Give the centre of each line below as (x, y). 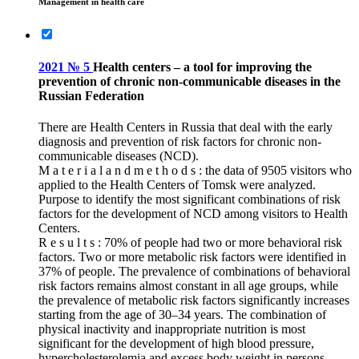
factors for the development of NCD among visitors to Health (193, 213)
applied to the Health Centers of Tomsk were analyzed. (177, 184)
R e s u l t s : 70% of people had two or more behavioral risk (190, 242)
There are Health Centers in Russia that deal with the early (186, 127)
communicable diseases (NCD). (119, 155)
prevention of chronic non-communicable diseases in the (190, 81)
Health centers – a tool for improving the (202, 67)
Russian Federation (91, 95)
